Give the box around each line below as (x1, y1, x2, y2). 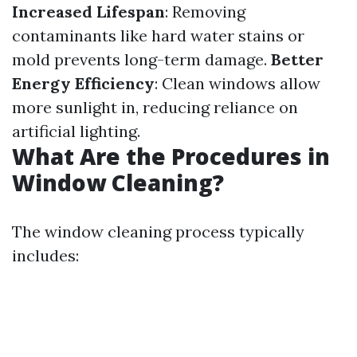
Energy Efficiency (12, 73, 155, 93)
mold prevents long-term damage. (12, 49, 271, 69)
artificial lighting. (12, 121, 140, 141)
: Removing (165, 2, 245, 22)
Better (271, 49, 324, 69)
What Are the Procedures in (12, 141, 330, 171)
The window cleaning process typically (12, 222, 304, 241)
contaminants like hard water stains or (12, 25, 304, 45)
